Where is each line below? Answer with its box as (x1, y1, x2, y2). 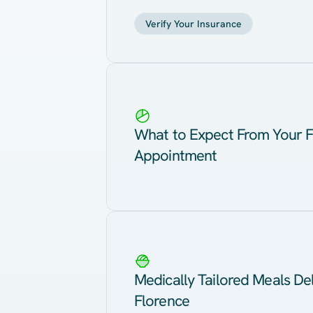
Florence (134, 291, 189, 311)
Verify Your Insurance (145, 17, 242, 30)
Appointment (134, 145, 217, 166)
